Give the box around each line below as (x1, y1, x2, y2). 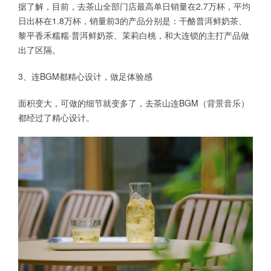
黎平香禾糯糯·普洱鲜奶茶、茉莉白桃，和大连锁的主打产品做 (18, 29, 249, 42)
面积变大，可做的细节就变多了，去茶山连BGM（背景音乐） (18, 97, 249, 109)
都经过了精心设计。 (18, 111, 94, 124)
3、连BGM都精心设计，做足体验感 (18, 70, 152, 83)
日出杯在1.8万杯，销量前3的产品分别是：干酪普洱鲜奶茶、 (18, 15, 247, 27)
